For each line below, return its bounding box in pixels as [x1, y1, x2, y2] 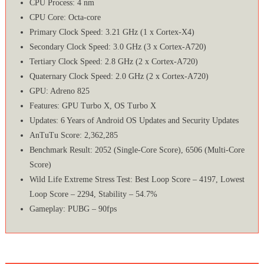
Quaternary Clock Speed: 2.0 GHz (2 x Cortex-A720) [29, 72, 209, 81]
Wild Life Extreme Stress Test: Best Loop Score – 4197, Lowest [29, 175, 245, 184]
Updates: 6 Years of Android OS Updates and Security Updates [29, 116, 239, 126]
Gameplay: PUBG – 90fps [29, 204, 117, 214]
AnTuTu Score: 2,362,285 [29, 131, 118, 140]
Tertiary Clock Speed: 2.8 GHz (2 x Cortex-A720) [29, 57, 198, 67]
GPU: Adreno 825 [29, 87, 90, 96]
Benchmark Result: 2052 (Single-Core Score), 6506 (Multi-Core [29, 146, 245, 155]
